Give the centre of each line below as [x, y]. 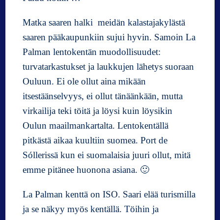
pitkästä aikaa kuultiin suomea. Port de [95, 140]
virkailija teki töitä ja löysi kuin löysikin [98, 111]
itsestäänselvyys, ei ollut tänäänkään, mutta [103, 96]
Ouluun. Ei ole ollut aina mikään [84, 82]
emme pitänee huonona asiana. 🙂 [86, 170]
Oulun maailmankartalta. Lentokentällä [96, 126]
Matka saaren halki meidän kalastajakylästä [104, 23]
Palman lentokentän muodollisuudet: [92, 52]
